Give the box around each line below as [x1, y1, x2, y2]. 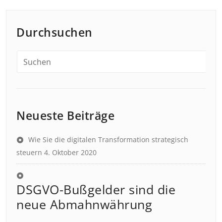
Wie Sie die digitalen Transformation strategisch [28, 135, 188, 144]
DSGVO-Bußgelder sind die [16, 181, 175, 198]
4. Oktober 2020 [44, 148, 97, 157]
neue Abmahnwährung [16, 196, 152, 213]
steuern [16, 148, 42, 157]
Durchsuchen [16, 24, 93, 40]
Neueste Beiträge [16, 108, 114, 123]
